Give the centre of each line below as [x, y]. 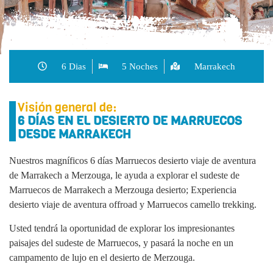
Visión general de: [67, 107]
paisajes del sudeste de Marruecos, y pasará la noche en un [121, 243]
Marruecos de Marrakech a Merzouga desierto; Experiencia [123, 190]
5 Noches [140, 66]
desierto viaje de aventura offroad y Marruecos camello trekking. [133, 204]
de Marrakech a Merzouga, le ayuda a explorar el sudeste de [124, 175]
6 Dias [73, 66]
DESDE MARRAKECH [74, 134]
